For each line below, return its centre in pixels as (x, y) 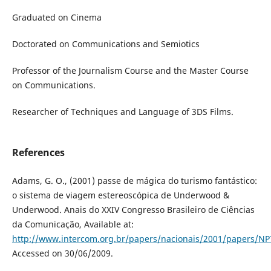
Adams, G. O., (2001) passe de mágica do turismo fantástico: (134, 181)
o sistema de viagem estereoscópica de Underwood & (120, 195)
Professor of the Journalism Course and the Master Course (130, 71)
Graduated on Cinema (57, 18)
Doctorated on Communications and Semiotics (106, 44)
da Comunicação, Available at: (73, 224)
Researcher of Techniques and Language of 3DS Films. (122, 112)
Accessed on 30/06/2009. (62, 253)
